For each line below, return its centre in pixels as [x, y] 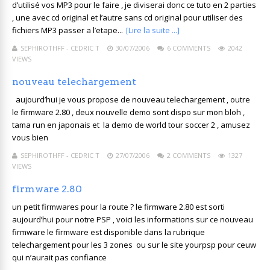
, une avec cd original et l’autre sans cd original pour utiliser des [127, 17]
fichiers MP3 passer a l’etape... [67, 30]
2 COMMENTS [189, 155]
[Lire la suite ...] [153, 30]
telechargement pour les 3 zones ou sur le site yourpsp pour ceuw [134, 245]
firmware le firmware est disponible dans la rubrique [108, 232]
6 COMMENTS [189, 48]
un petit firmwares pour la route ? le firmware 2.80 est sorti [118, 207]
